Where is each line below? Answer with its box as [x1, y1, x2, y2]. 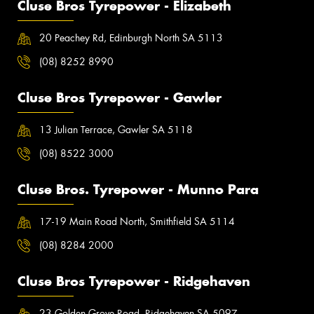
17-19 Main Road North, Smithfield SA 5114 [39, 215, 235, 228]
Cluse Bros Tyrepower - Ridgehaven [18, 273, 250, 290]
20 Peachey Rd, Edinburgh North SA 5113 [39, 32, 224, 45]
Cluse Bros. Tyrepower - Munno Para [18, 182, 259, 198]
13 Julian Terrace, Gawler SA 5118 [39, 123, 193, 137]
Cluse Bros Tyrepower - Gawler [18, 90, 221, 107]
